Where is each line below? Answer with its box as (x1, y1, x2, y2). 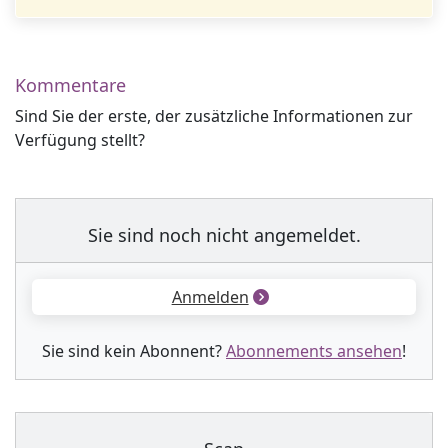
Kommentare (15, 73, 126, 97)
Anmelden (171, 286, 249, 308)
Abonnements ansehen (226, 340, 402, 362)
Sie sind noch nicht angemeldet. (87, 223, 361, 247)
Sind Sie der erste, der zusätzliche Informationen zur (15, 105, 413, 127)
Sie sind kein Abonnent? (42, 340, 226, 362)
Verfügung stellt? (15, 129, 145, 151)
